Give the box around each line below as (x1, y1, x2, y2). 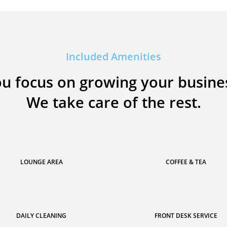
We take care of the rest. (26, 92, 201, 112)
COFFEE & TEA (165, 158, 206, 166)
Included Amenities (66, 50, 161, 63)
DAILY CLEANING (16, 211, 66, 220)
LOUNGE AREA (20, 158, 63, 166)
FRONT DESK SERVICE (154, 211, 217, 220)
